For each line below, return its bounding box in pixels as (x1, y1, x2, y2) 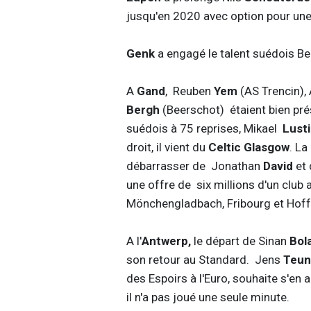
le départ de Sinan (190, 233, 289, 248)
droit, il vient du (126, 140, 205, 154)
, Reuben (165, 83, 214, 98)
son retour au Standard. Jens (126, 252, 283, 267)
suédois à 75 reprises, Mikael (126, 121, 283, 135)
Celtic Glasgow (205, 140, 289, 154)
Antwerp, (141, 233, 191, 248)
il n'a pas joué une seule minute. (126, 289, 289, 304)
